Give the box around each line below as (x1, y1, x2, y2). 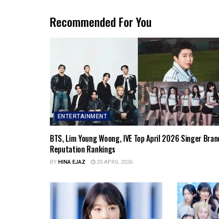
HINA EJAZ (58, 158, 86, 167)
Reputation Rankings (50, 143, 115, 155)
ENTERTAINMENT (58, 112, 108, 121)
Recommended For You (50, 13, 152, 31)
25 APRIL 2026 (95, 158, 132, 167)
